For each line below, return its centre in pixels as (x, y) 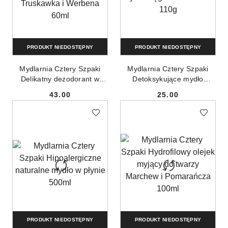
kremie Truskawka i (60, 89)
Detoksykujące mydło (168, 79)
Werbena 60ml (60, 99)
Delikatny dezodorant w (60, 79)
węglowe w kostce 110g (168, 89)
